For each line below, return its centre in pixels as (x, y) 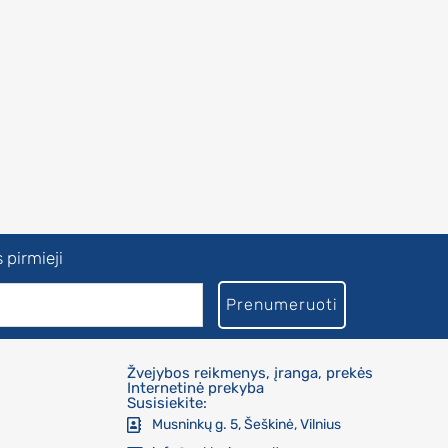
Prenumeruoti (282, 304)
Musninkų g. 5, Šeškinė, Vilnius (246, 424)
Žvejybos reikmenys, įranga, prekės (250, 372)
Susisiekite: (167, 402)
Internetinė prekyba (195, 387)
